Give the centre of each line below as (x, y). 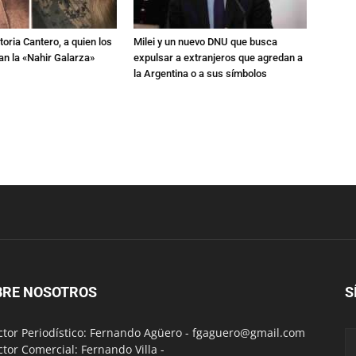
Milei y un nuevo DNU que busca (205, 42)
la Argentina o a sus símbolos (200, 74)
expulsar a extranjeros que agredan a (218, 58)
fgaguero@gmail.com (249, 333)
